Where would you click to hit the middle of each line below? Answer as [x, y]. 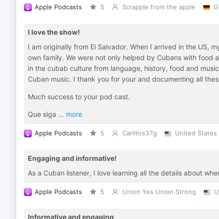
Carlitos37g [139, 133]
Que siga [43, 114]
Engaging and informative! [72, 158]
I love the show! [54, 32]
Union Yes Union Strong [159, 192]
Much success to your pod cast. [79, 97]
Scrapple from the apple [159, 7]
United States [196, 133]
